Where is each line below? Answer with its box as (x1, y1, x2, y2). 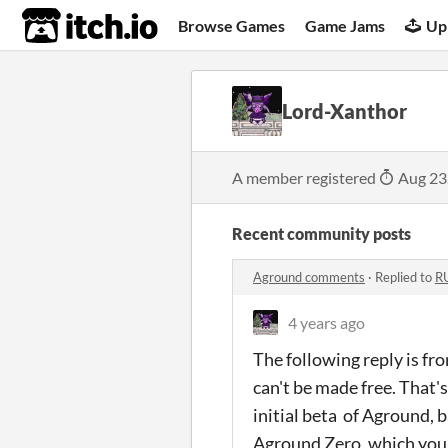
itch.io (21, 6, 109, 46)
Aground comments (253, 269, 365, 285)
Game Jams (305, 15, 386, 35)
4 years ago (288, 313, 365, 332)
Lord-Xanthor (282, 99, 407, 123)
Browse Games (178, 15, 286, 35)
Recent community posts (232, 224, 411, 243)
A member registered (232, 168, 379, 187)
